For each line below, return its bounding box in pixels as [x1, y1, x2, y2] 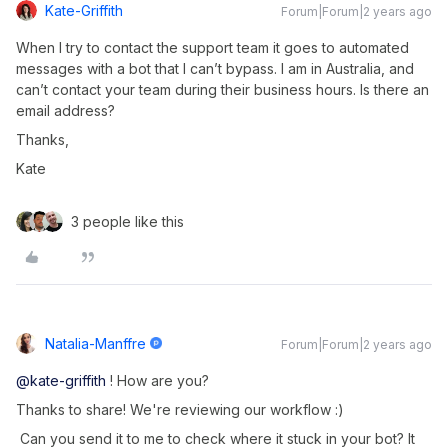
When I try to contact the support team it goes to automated [16, 39, 409, 56]
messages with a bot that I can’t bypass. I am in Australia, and [16, 60, 414, 77]
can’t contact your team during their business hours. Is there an [16, 81, 429, 98]
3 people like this [71, 213, 184, 230]
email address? [16, 102, 115, 119]
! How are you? [106, 372, 209, 389]
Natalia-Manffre [45, 335, 146, 352]
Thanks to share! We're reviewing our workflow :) [16, 401, 344, 418]
